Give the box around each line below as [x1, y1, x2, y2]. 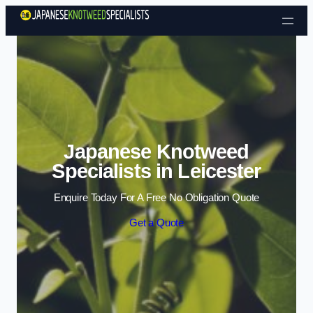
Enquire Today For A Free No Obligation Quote [53, 192, 260, 204]
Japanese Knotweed [64, 140, 249, 163]
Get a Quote [129, 217, 184, 228]
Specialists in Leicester [52, 159, 261, 182]
